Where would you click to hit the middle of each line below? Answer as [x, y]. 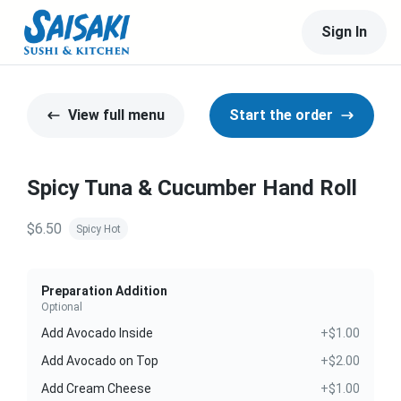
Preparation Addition [104, 291]
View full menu [116, 115]
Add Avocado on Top [100, 361]
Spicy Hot [98, 229]
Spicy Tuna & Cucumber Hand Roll [192, 188]
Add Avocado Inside [97, 333]
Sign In [344, 32]
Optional [62, 307]
